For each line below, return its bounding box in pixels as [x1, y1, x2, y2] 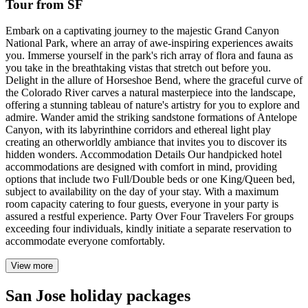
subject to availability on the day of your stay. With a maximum [5, 186, 278, 198]
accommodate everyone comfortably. [5, 235, 165, 247]
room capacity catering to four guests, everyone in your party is [5, 198, 278, 210]
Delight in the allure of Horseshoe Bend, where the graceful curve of [5, 74, 302, 87]
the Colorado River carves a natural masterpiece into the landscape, [5, 87, 296, 99]
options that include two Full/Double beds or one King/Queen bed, [5, 173, 295, 186]
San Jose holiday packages [5, 287, 190, 305]
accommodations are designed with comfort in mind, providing [5, 161, 277, 173]
